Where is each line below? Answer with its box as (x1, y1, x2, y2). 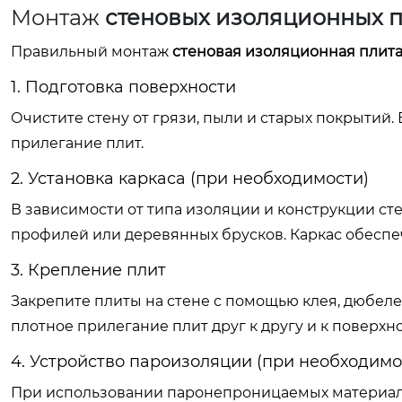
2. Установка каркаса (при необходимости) (11, 169, 369, 188)
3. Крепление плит (11, 260, 166, 280)
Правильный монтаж (11, 43, 172, 60)
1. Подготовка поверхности (11, 77, 236, 97)
